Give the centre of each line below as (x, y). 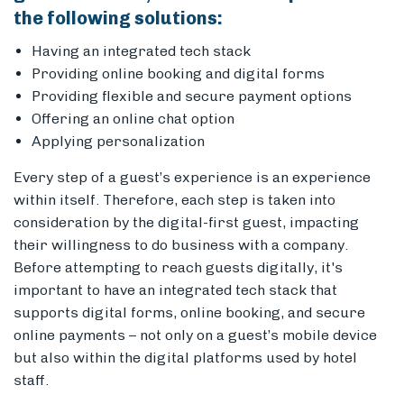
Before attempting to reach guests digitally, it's (178, 268)
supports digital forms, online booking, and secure (189, 313)
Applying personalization (118, 142)
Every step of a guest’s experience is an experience (192, 178)
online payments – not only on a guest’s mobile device (195, 335)
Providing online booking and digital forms (178, 74)
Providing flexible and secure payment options (192, 96)
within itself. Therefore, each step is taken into (174, 200)
